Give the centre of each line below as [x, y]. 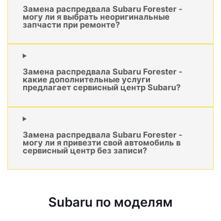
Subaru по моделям [110, 202]
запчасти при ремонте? [71, 24]
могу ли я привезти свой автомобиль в [102, 143]
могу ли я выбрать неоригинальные [96, 17]
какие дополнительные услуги [87, 80]
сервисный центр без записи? [85, 151]
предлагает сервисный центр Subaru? [102, 88]
